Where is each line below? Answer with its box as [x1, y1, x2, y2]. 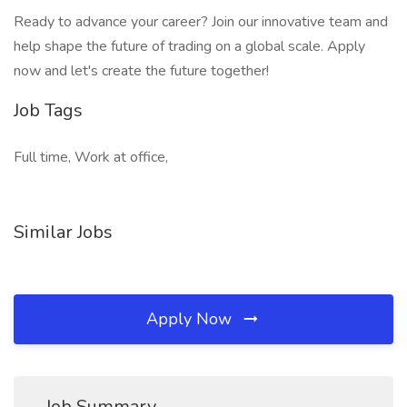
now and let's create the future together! [14, 61, 269, 81]
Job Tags [14, 98, 83, 123]
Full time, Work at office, [14, 147, 168, 167]
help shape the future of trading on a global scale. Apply [14, 36, 365, 56]
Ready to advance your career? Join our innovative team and [14, 12, 388, 32]
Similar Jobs [14, 220, 113, 244]
